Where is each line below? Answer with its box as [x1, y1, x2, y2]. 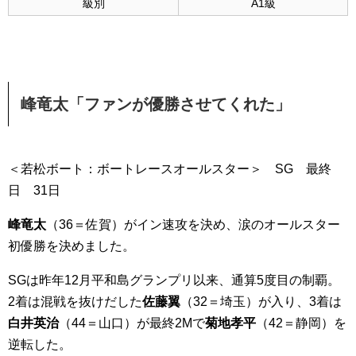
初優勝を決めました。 [8, 239, 135, 253]
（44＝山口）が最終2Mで [59, 316, 205, 330]
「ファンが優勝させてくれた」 [68, 95, 291, 113]
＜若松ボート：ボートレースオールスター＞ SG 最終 [8, 162, 331, 176]
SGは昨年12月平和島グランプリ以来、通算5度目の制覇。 [8, 273, 340, 287]
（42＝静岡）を [256, 316, 346, 330]
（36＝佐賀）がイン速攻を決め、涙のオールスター [46, 218, 340, 231]
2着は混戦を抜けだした [8, 295, 142, 308]
